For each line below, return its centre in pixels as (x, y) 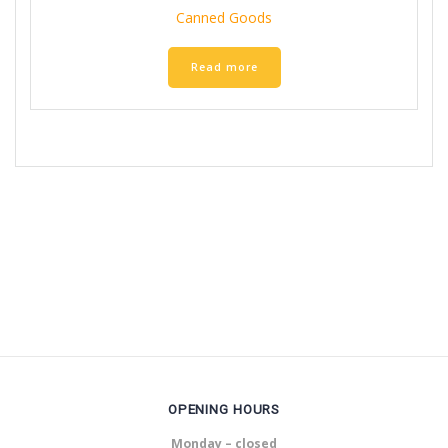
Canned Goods (224, 18)
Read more (224, 66)
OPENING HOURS (224, 408)
